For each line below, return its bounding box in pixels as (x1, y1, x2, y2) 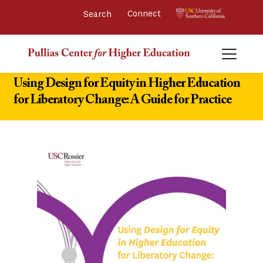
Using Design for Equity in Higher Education (13, 77, 240, 91)
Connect (127, 10, 164, 19)
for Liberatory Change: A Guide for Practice (13, 94, 231, 107)
